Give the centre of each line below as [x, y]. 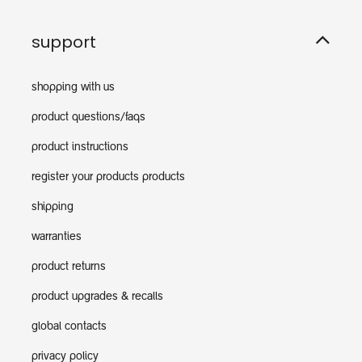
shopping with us [73, 88]
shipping [53, 208]
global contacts [69, 328]
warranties [57, 238]
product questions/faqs [88, 118]
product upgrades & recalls [97, 298]
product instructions [80, 148]
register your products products [108, 178]
